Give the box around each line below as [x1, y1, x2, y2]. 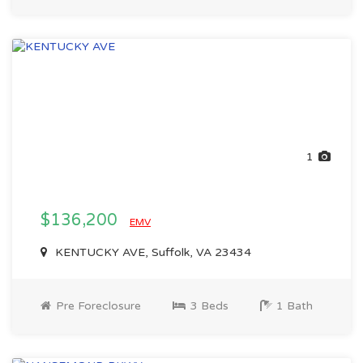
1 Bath [273, 299, 313, 313]
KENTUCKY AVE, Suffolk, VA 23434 [52, 246, 251, 259]
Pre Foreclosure [53, 299, 141, 313]
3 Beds [187, 299, 228, 313]
